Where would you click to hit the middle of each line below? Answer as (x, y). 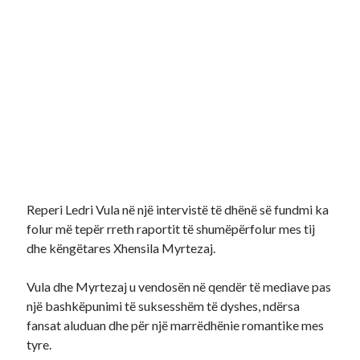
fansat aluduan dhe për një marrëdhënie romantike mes (176, 325)
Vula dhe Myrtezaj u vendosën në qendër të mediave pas (179, 286)
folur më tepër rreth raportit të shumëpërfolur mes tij (171, 229)
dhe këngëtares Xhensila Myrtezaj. (121, 248)
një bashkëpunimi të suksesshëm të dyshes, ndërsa (164, 306)
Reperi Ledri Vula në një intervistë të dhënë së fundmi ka (178, 209)
